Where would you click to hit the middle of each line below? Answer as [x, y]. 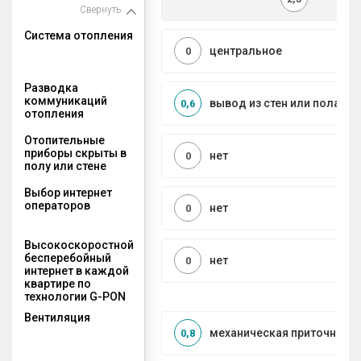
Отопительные [64, 140]
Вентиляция [57, 317]
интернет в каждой [77, 270]
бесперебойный [68, 257]
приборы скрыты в [75, 153]
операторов [57, 205]
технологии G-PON [75, 296]
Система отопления [79, 35]
